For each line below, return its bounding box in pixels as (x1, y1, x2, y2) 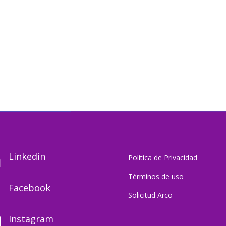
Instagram (9, 212, 54, 225)
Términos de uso (128, 172, 184, 182)
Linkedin (9, 150, 46, 163)
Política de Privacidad (128, 153, 197, 163)
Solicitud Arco (128, 190, 173, 200)
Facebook (9, 181, 51, 194)
